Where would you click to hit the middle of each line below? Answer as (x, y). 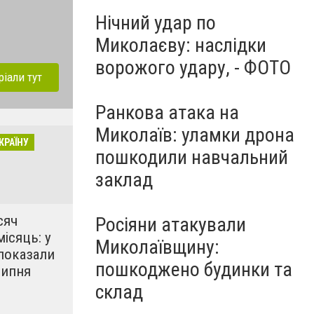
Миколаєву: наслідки (181, 45)
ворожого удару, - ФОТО (193, 68)
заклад (124, 180)
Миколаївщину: (157, 247)
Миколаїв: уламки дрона (195, 135)
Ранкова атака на (167, 112)
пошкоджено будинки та (194, 269)
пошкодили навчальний (192, 157)
